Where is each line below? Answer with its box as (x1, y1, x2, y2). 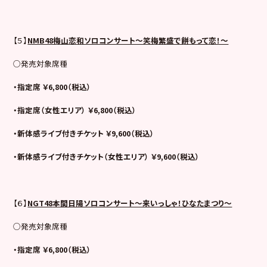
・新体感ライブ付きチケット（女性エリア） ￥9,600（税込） (13, 150, 200, 162)
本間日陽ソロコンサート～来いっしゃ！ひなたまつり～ (52, 197, 232, 209)
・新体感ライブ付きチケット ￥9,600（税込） (13, 127, 155, 139)
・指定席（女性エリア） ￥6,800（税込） (13, 104, 137, 116)
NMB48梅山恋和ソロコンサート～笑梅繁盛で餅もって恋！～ (27, 34, 229, 46)
